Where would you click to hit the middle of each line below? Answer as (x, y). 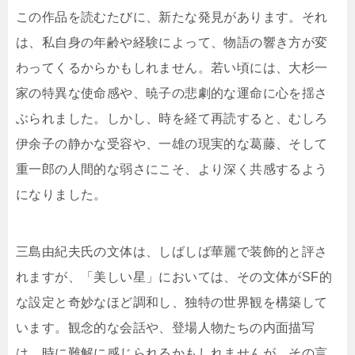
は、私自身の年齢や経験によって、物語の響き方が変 (172, 43)
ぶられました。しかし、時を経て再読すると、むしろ (172, 119)
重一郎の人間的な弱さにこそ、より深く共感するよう (172, 170)
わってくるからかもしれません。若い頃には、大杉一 (172, 68)
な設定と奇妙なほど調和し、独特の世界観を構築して (172, 303)
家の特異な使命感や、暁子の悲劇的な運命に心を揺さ (172, 94)
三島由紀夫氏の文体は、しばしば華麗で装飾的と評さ (172, 252)
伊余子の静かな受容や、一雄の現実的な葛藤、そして (172, 144)
